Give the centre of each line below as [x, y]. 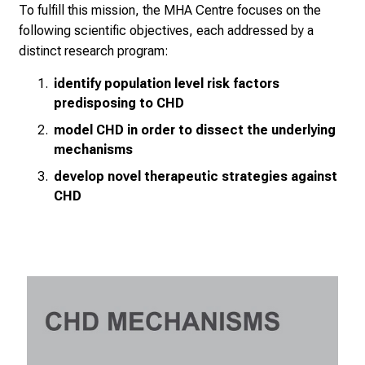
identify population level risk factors [167, 84]
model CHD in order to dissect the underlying [195, 130]
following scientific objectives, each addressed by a [166, 31]
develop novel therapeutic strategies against [196, 177]
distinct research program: [94, 51]
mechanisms [93, 150]
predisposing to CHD [119, 103]
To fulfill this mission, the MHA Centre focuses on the [170, 11]
